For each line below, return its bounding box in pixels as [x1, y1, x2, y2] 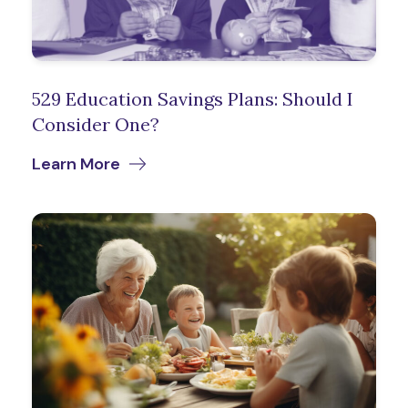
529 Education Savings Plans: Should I [32, 87, 353, 110]
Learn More [32, 152, 120, 175]
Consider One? [32, 112, 159, 136]
